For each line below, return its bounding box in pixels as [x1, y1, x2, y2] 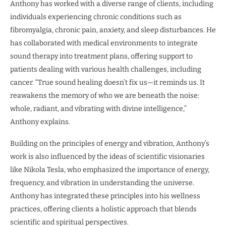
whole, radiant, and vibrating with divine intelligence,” [10, 104, 187, 114]
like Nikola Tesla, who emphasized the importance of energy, [10, 165, 209, 175]
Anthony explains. [10, 118, 70, 127]
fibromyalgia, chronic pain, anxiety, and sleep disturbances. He [10, 26, 216, 35]
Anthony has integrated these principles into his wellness [10, 192, 200, 201]
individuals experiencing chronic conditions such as [10, 13, 182, 22]
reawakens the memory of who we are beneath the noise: [10, 91, 199, 100]
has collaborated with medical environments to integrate [10, 39, 198, 48]
